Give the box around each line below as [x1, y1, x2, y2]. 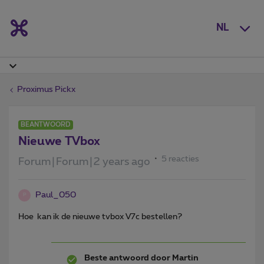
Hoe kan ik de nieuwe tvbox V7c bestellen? [18, 212, 182, 221]
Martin [170, 253, 199, 262]
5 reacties [161, 154, 199, 163]
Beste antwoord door [84, 253, 170, 262]
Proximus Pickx [17, 85, 75, 94]
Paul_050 [35, 190, 76, 199]
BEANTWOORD [21, 121, 71, 128]
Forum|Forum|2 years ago [18, 156, 150, 167]
